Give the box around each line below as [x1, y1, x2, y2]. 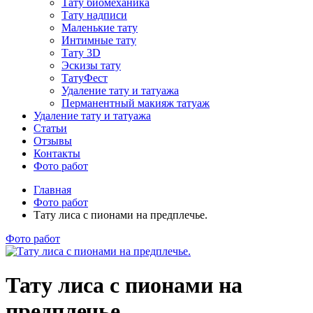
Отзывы [34, 134, 72, 147]
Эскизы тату [61, 59, 121, 71]
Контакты [34, 147, 80, 159]
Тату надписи [61, 8, 127, 21]
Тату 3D [61, 46, 101, 59]
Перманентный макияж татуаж [61, 96, 210, 109]
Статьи [34, 122, 67, 134]
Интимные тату [61, 34, 136, 46]
